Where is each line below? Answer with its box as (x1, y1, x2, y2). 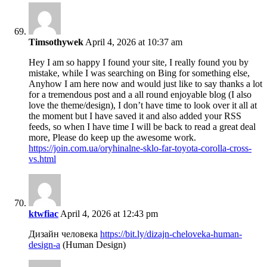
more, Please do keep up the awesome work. (29, 132, 196, 143)
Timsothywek (29, 37, 83, 48)
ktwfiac (29, 209, 58, 219)
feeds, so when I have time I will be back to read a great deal (29, 122, 256, 132)
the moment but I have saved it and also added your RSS (29, 111, 241, 122)
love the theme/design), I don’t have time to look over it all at (29, 100, 257, 111)
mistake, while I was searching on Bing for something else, (29, 68, 250, 79)
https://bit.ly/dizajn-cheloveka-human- (100, 229, 242, 240)
